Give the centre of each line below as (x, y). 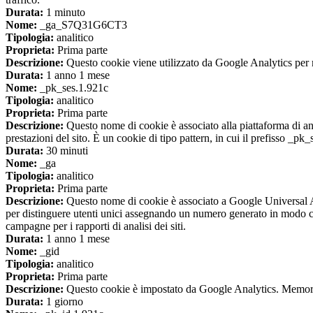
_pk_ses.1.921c (73, 88)
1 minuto (64, 13)
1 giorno (63, 302)
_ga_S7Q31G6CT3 (82, 25)
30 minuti (66, 151)
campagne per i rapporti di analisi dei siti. (96, 226)
